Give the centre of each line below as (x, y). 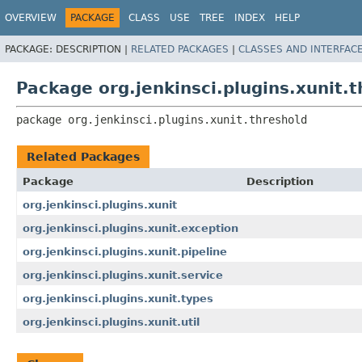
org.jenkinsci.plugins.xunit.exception (130, 228)
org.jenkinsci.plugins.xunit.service (123, 275)
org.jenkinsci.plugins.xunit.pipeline (125, 251)
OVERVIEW (31, 18)
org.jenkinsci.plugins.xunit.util (111, 322)
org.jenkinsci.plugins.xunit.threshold (187, 119)
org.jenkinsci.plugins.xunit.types (118, 298)
